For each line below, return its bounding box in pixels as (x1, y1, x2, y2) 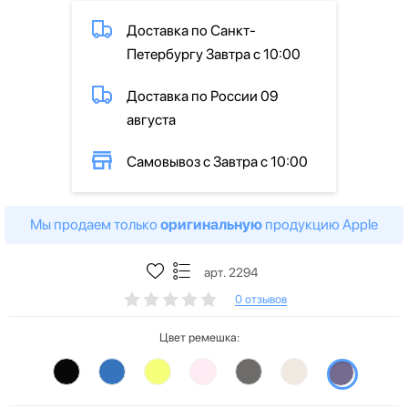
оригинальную (160, 215, 262, 233)
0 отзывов (235, 292, 287, 307)
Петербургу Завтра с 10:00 (127, 45, 301, 63)
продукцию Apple (262, 215, 378, 233)
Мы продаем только (30, 215, 160, 233)
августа (127, 110, 176, 128)
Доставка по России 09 (127, 87, 279, 105)
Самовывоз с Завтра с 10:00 (127, 152, 308, 170)
